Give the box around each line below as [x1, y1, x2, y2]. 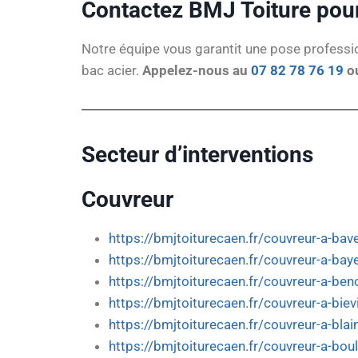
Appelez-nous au [142, 62, 251, 78]
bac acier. [82, 62, 142, 78]
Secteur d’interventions [82, 141, 319, 168]
